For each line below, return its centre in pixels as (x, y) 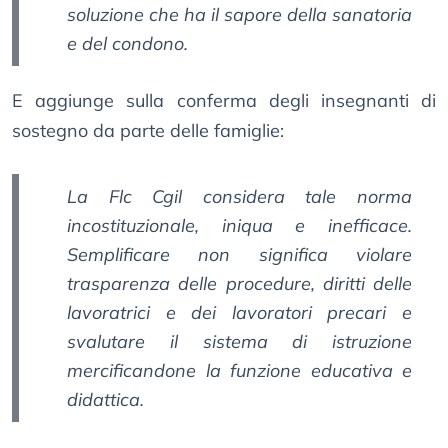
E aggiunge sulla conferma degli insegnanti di (224, 101)
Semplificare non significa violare (239, 255)
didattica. (105, 400)
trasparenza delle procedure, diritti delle (239, 284)
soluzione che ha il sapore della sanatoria (239, 15)
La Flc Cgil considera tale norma (239, 197)
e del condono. (127, 44)
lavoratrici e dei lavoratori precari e (239, 313)
